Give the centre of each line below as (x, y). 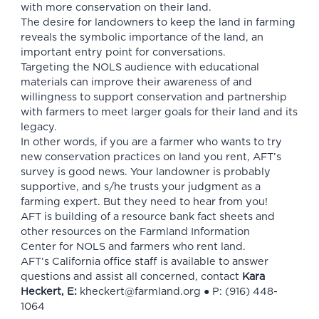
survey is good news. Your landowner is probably (145, 172)
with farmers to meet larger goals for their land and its (159, 112)
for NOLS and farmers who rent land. (152, 246)
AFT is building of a (71, 216)
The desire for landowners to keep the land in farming (158, 22)
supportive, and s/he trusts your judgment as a (140, 187)
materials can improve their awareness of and (136, 82)
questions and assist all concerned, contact (131, 276)
